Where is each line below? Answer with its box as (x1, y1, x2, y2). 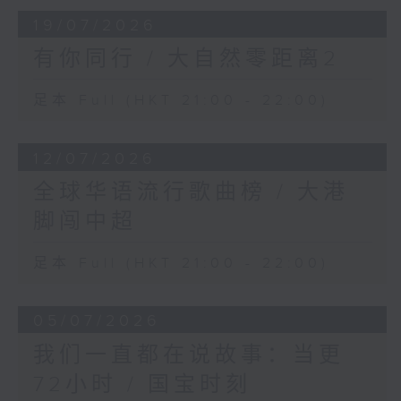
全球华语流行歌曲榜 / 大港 (32, 179, 349, 205)
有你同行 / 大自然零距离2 (32, 47, 340, 73)
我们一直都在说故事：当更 (32, 342, 345, 368)
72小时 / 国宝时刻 (32, 371, 252, 397)
